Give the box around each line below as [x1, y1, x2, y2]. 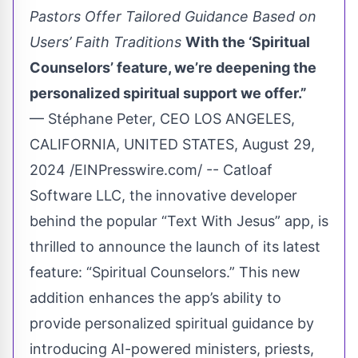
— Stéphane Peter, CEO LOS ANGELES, [30, 109, 295, 127]
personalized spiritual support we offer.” [30, 84, 307, 101]
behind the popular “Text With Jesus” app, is [30, 212, 328, 229]
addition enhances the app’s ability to [30, 288, 281, 306]
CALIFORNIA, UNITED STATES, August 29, [30, 135, 315, 153]
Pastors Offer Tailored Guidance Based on [30, 7, 316, 25]
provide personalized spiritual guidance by [30, 314, 314, 332]
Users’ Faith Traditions [30, 33, 181, 50]
